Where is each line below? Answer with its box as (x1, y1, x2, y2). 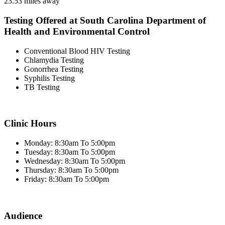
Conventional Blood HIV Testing (24, 46, 130, 55)
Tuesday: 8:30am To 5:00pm (24, 148, 115, 157)
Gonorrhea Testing (24, 64, 83, 73)
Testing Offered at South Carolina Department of (4, 15, 206, 26)
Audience (4, 210, 42, 221)
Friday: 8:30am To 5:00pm (24, 175, 109, 184)
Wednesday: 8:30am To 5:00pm (24, 157, 125, 166)
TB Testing (24, 82, 60, 91)
